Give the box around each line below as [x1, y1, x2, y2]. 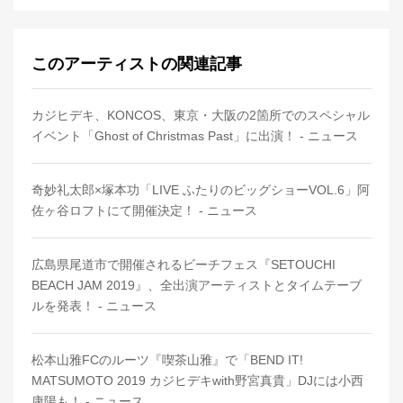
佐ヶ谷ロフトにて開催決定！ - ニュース [31, 203, 257, 219]
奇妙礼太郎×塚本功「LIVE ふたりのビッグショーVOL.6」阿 [31, 183, 370, 198]
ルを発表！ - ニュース [31, 299, 157, 314]
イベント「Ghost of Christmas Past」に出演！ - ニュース [31, 129, 358, 144]
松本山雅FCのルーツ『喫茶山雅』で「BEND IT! [31, 353, 303, 368]
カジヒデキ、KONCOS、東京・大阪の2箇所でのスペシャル [31, 108, 370, 123]
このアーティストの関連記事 [31, 55, 242, 74]
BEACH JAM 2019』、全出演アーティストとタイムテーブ [31, 278, 362, 293]
